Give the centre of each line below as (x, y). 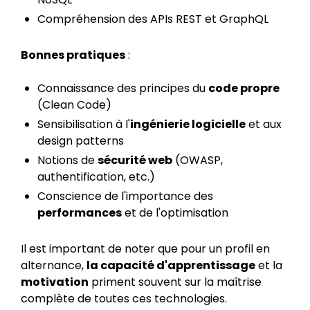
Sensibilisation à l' (84, 124)
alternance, (54, 265)
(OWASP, (198, 160)
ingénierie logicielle (188, 124)
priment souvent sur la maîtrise (175, 282)
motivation (55, 282)
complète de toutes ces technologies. (124, 299)
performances (80, 213)
